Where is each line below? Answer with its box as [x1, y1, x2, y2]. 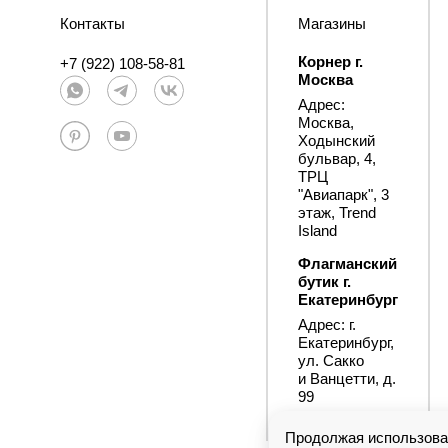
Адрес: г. [298, 316, 356, 333]
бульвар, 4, [298, 150, 376, 167]
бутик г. [298, 273, 351, 290]
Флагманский [298, 255, 397, 272]
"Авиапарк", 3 [298, 186, 389, 203]
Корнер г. [298, 53, 363, 70]
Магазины [298, 15, 366, 32]
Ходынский [298, 132, 375, 149]
